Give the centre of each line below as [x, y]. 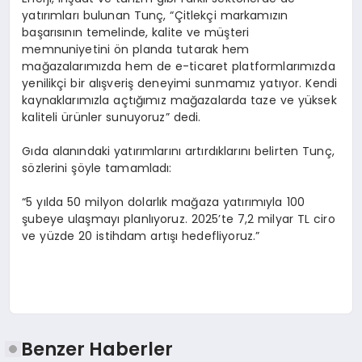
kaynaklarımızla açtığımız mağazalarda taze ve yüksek [179, 100]
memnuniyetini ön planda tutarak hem [136, 49]
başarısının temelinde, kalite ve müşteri [136, 32]
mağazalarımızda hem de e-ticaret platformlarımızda [179, 66]
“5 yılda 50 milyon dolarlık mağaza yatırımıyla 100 [163, 202]
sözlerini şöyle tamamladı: [97, 168]
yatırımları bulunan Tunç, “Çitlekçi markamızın [155, 15]
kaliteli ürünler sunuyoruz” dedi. [112, 117]
